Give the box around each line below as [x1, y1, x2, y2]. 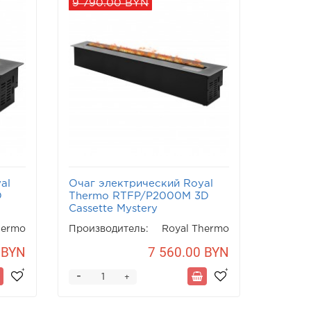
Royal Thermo [161, 225, 229, 234]
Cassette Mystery [69, 204, 158, 214]
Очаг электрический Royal [69, 179, 214, 189]
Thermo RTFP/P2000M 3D [69, 192, 210, 201]
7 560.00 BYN [147, 244, 229, 261]
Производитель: [69, 225, 149, 234]
